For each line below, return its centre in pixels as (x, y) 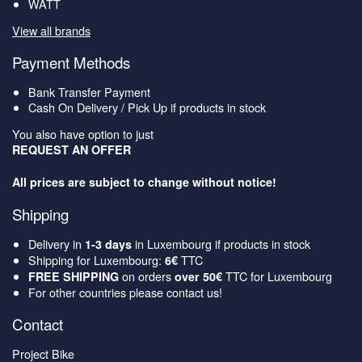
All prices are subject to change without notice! (144, 182)
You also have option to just (84, 134)
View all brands (51, 30)
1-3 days (108, 244)
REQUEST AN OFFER (72, 150)
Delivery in (57, 244)
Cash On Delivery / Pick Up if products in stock (147, 107)
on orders (147, 276)
